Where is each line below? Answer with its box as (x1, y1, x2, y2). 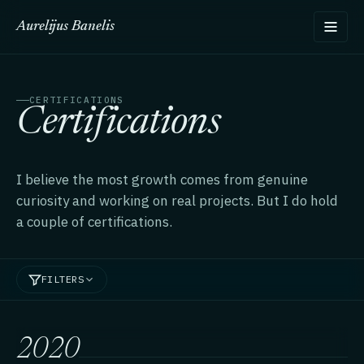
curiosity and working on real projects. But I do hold (16, 192, 338, 210)
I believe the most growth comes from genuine (16, 171, 308, 188)
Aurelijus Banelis (16, 19, 115, 34)
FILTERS (41, 273, 84, 285)
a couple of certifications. (16, 213, 172, 231)
